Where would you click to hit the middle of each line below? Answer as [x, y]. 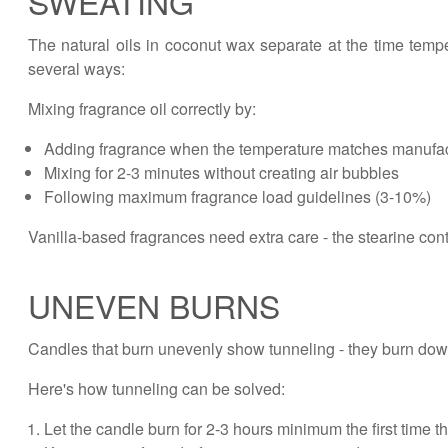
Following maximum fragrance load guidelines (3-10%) [237, 196]
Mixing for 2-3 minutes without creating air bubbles [221, 172]
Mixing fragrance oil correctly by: [142, 108]
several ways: [76, 68]
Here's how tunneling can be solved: [156, 388]
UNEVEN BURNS [154, 305]
